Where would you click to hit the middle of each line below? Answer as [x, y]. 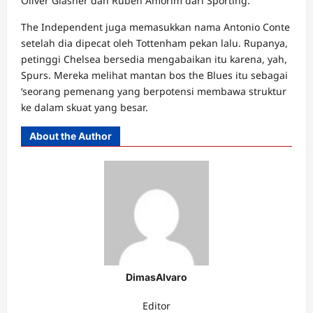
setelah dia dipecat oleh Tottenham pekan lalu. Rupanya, [154, 43]
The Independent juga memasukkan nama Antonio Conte [155, 27]
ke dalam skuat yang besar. [85, 108]
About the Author [71, 136]
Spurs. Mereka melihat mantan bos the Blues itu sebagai [154, 75]
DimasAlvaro [156, 277]
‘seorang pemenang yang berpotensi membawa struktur [154, 92]
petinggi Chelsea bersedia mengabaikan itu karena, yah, [154, 59]
